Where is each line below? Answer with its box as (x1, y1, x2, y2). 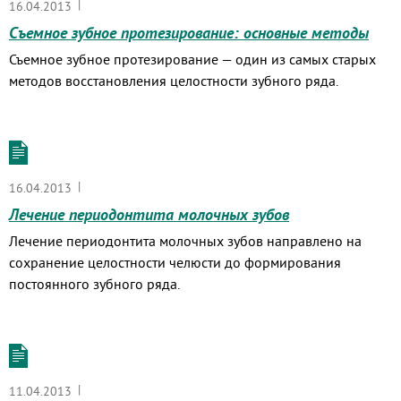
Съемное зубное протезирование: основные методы (9, 22, 369, 43)
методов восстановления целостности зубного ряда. (9, 72, 338, 90)
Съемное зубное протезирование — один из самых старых (9, 50, 376, 68)
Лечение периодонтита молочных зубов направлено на (9, 232, 362, 250)
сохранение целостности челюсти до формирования (9, 253, 341, 271)
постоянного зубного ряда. (9, 275, 180, 293)
